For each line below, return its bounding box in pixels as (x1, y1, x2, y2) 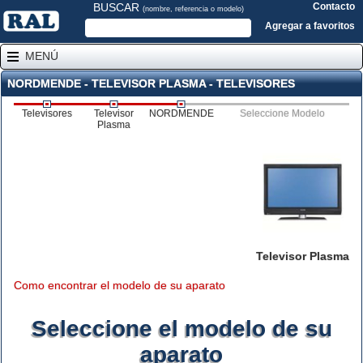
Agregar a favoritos (265, 20, 355, 32)
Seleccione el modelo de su (31, 316, 332, 341)
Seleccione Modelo (239, 108, 325, 119)
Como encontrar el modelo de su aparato (14, 279, 225, 292)
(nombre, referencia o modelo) (142, 5, 244, 13)
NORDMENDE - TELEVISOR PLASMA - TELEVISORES (7, 77, 295, 90)
